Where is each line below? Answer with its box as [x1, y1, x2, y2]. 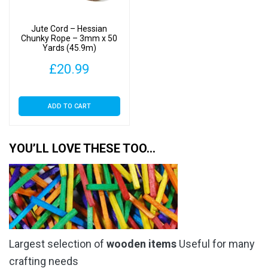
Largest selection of [9, 237, 106, 251]
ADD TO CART [47, 102, 91, 110]
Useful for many [176, 237, 255, 251]
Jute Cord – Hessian [31, 24, 108, 34]
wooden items [106, 237, 176, 251]
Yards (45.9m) [42, 43, 96, 53]
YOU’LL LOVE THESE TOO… [9, 141, 156, 156]
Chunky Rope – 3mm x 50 [21, 33, 118, 44]
